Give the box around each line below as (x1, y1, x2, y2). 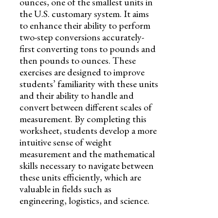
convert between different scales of (19, 100, 152, 113)
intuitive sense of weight (19, 135, 111, 148)
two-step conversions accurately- (19, 30, 144, 43)
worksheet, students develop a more (19, 124, 157, 137)
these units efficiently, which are (19, 170, 141, 183)
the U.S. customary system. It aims (19, 7, 149, 20)
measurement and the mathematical (19, 147, 155, 160)
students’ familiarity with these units (19, 77, 158, 90)
